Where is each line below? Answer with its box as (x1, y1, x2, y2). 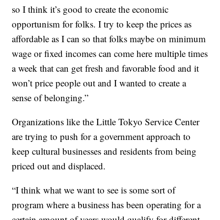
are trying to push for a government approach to (12, 130, 191, 142)
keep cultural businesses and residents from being (12, 144, 197, 157)
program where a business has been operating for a (12, 198, 201, 211)
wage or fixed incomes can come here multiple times (12, 47, 208, 59)
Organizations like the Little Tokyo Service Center (12, 115, 200, 128)
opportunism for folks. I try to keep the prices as (12, 17, 192, 30)
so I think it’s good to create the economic (12, 2, 169, 15)
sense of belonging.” (12, 91, 89, 104)
